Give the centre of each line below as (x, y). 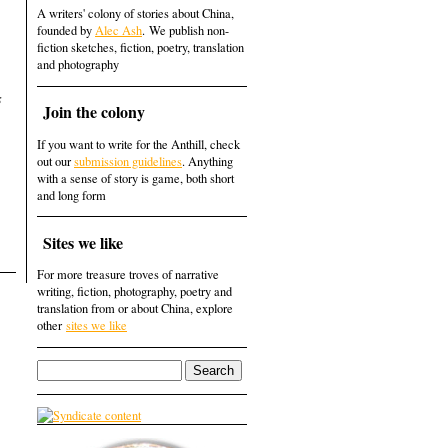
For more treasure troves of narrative (128, 274)
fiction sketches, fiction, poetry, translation (140, 47)
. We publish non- (185, 30)
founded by (66, 30)
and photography (78, 64)
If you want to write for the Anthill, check (138, 144)
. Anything (207, 161)
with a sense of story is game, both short (135, 178)
